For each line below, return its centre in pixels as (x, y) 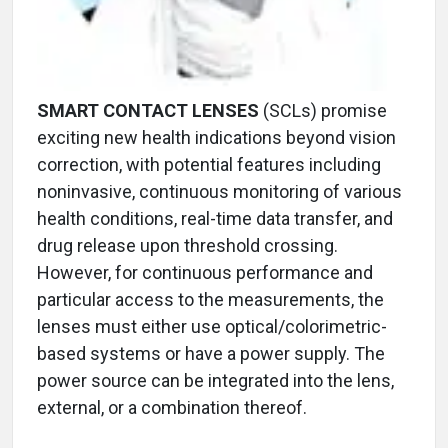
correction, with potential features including (209, 165)
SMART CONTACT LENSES (150, 111)
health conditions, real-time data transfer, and (215, 219)
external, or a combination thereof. (172, 408)
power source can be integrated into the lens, (215, 381)
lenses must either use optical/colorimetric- (212, 327)
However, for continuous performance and (205, 273)
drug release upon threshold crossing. (187, 246)
